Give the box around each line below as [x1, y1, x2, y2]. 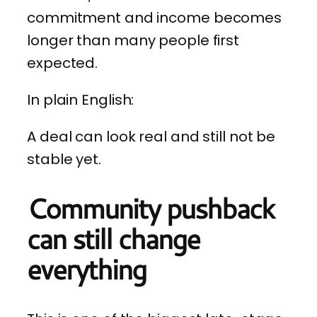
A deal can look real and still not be [27, 126, 276, 146]
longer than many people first [27, 30, 240, 50]
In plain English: [27, 89, 134, 110]
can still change [27, 219, 200, 259]
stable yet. [27, 149, 101, 169]
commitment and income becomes [27, 7, 282, 28]
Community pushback [27, 188, 274, 229]
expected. [27, 52, 98, 73]
